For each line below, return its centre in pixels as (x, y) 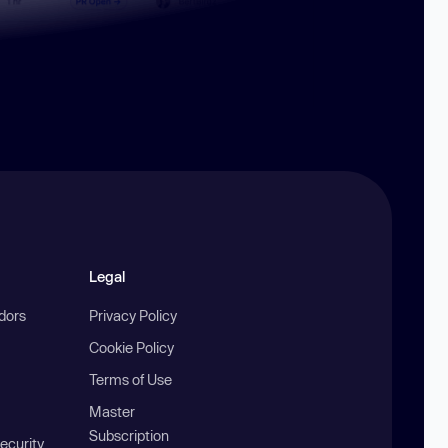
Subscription (129, 436)
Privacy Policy (133, 316)
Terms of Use (131, 380)
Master (112, 412)
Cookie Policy (132, 348)
